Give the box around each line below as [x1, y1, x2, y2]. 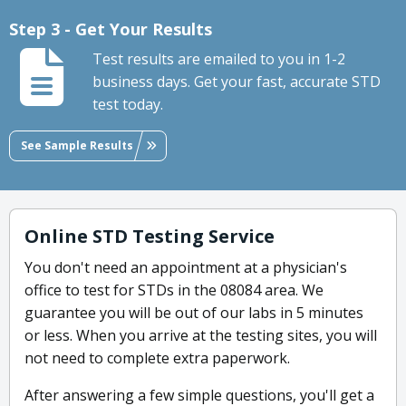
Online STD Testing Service [24, 224, 275, 249]
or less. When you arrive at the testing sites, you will [24, 325, 377, 346]
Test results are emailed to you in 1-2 [92, 49, 345, 70]
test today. [92, 94, 163, 115]
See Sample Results [21, 137, 133, 153]
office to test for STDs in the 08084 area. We [24, 280, 324, 301]
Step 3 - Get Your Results [9, 18, 212, 41]
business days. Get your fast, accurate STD [92, 72, 381, 92]
